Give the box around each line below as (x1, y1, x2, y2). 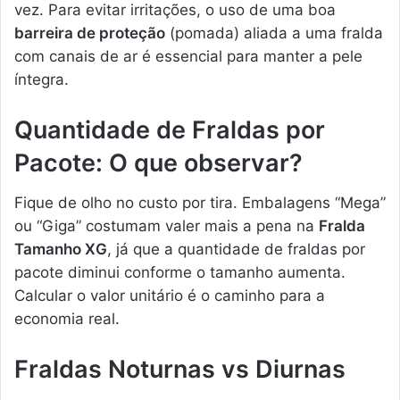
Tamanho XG (14, 240, 107, 259)
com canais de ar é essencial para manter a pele (14, 46, 362, 65)
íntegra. (14, 70, 69, 88)
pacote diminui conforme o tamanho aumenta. (14, 263, 346, 282)
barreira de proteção (14, 23, 165, 42)
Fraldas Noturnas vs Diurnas (14, 354, 346, 385)
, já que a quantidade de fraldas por (107, 240, 365, 259)
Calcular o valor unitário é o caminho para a (14, 287, 325, 305)
